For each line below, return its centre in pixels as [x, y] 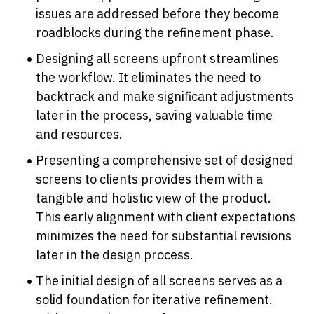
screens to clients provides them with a [150, 179]
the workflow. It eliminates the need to [149, 78]
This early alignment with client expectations [166, 217]
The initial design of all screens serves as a [159, 281]
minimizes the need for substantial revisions [164, 236]
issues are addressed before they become [158, 14]
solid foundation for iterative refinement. [155, 300]
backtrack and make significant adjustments [165, 97]
